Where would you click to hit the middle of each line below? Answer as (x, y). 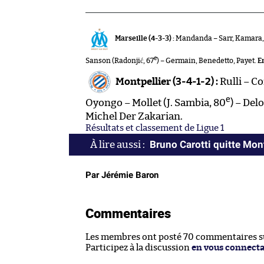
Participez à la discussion (138, 248)
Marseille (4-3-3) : (145, 39)
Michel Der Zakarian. (134, 117)
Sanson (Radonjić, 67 (120, 61)
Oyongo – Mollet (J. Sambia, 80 (156, 103)
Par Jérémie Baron (122, 175)
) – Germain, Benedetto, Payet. (207, 61)
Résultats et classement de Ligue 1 (155, 128)
